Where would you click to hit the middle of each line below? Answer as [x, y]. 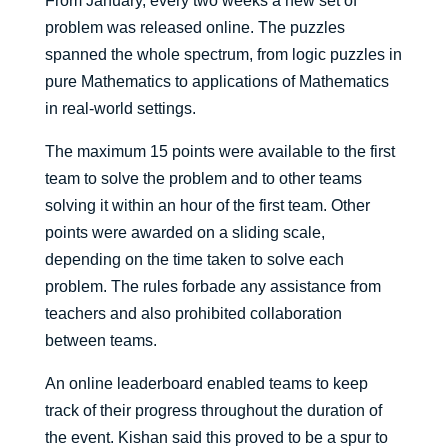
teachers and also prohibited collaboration [193, 314]
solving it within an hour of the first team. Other [207, 206]
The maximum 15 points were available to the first [219, 152]
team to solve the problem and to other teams [203, 179]
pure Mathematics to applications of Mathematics [216, 82]
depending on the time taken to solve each [194, 260]
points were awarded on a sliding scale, [184, 233]
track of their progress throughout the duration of [213, 411]
